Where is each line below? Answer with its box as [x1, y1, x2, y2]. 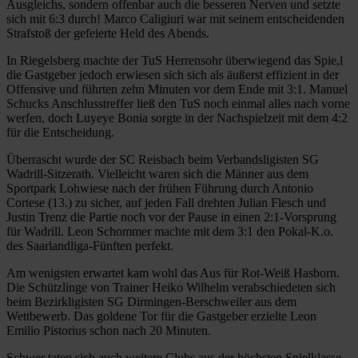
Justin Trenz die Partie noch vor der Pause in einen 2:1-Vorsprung [6, 209, 336, 224]
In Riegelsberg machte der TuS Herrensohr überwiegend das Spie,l [6, 53, 343, 67]
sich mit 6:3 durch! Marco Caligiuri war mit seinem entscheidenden [6, 11, 344, 26]
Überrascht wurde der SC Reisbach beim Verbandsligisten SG [6, 152, 319, 166]
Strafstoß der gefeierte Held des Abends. [6, 26, 209, 40]
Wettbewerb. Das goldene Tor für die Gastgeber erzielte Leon [6, 308, 316, 323]
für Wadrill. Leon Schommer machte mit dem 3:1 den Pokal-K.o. [6, 224, 333, 238]
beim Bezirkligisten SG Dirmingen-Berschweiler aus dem [6, 294, 296, 308]
